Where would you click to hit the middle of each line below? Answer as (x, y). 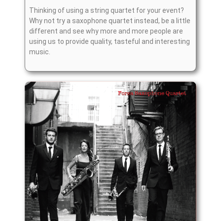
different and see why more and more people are (106, 31)
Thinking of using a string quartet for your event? (107, 10)
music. (40, 52)
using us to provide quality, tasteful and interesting (110, 41)
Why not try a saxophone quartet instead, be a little (110, 20)
